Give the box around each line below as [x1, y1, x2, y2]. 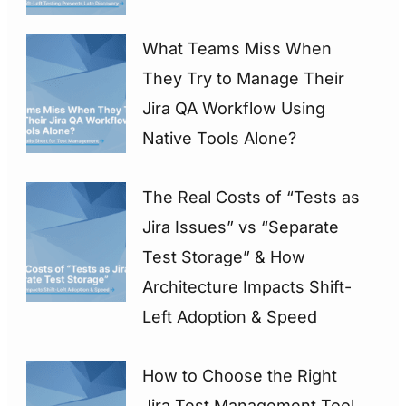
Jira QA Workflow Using [142, 98, 326, 118]
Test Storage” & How [142, 246, 306, 266]
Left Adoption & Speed [142, 306, 318, 326]
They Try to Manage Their [142, 68, 345, 88]
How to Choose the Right [142, 365, 338, 385]
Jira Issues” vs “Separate [142, 217, 340, 237]
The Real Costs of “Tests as [142, 187, 361, 207]
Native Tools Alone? [142, 128, 297, 148]
